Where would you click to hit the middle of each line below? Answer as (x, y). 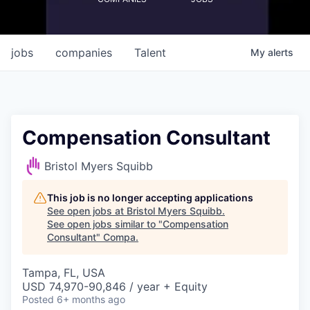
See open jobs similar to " (105, 224)
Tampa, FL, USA (64, 272)
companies (84, 52)
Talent (150, 52)
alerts (281, 52)
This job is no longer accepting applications (150, 197)
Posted (38, 299)
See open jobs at (87, 210)
